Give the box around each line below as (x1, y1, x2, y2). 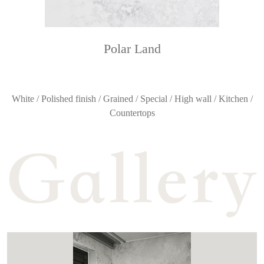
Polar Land (103, 41, 161, 56)
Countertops (109, 107, 155, 118)
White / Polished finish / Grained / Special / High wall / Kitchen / (11, 93, 253, 104)
